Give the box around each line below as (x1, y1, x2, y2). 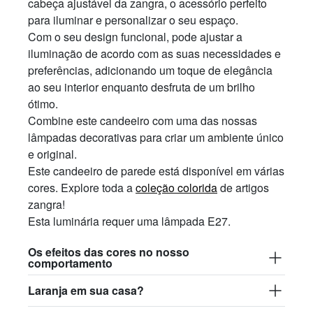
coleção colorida (136, 179, 217, 196)
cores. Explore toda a (28, 179, 136, 196)
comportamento (28, 254, 112, 271)
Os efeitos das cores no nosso (28, 243, 189, 260)
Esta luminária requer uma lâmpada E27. (28, 212, 231, 229)
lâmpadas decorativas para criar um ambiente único (28, 129, 284, 145)
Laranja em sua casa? (28, 282, 144, 298)
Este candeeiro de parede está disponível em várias (28, 162, 284, 179)
